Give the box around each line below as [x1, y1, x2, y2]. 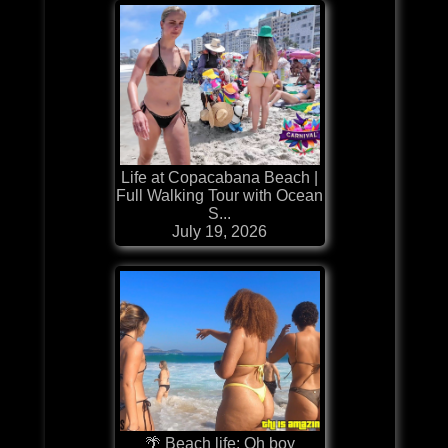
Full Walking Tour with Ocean [116, 186, 324, 204]
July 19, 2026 [172, 222, 268, 240]
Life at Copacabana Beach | [121, 168, 319, 186]
